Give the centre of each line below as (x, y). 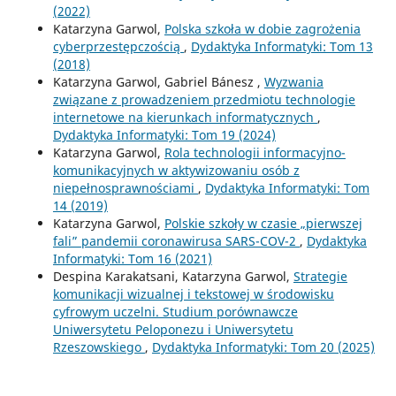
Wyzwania (293, 81)
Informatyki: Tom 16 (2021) (132, 258)
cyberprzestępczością (118, 46)
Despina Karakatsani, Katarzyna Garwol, (173, 276)
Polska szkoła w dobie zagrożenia (262, 28)
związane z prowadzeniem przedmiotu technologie (204, 99)
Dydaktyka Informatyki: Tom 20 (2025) (263, 346)
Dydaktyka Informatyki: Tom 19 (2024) (164, 134)
